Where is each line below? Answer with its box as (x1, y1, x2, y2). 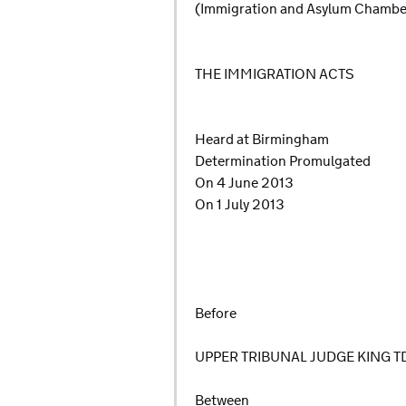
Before (195, 304, 237, 324)
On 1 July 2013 (195, 195, 285, 215)
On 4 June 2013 (195, 173, 294, 193)
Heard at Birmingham (195, 130, 329, 150)
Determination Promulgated (195, 151, 371, 171)
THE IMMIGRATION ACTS (195, 64, 354, 84)
